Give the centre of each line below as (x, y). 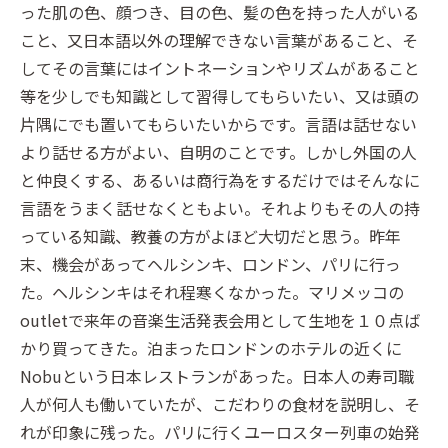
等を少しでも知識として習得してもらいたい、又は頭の (219, 95)
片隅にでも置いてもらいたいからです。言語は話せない (218, 123)
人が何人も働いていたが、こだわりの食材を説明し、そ (220, 403)
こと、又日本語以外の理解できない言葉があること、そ (219, 39)
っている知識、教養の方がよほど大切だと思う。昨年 (210, 235)
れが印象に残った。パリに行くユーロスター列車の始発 (220, 431)
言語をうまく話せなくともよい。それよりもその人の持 (220, 207)
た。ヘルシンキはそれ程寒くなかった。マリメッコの (212, 291)
